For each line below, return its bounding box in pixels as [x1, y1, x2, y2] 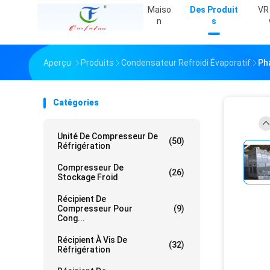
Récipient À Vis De [57, 235, 127, 245]
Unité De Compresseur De [57, 131, 158, 142]
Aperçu [43, 58, 71, 68]
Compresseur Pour [57, 204, 133, 214]
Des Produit [190, 5, 238, 14]
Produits [81, 58, 114, 68]
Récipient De [57, 194, 106, 204]
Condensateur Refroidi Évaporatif [121, 58, 251, 68]
